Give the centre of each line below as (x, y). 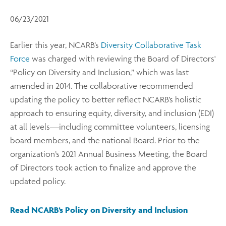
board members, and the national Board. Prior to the (105, 140)
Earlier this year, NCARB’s (55, 45)
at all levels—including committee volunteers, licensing (110, 126)
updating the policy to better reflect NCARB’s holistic (106, 99)
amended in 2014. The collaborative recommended (102, 86)
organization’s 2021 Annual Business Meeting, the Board (109, 154)
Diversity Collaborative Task (151, 45)
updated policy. (38, 181)
